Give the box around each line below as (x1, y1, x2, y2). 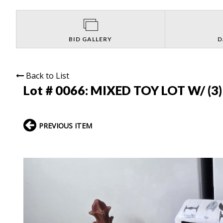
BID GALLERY (69, 35, 112, 43)
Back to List (26, 70, 69, 81)
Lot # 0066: (23, 82, 91, 98)
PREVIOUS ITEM (39, 120, 92, 130)
